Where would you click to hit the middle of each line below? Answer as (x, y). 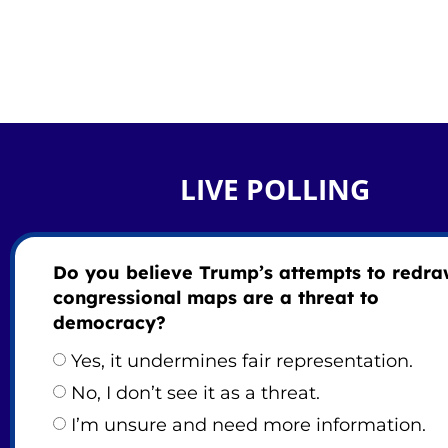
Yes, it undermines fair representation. (241, 361)
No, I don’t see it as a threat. (195, 393)
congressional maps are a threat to (215, 298)
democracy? (109, 323)
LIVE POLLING (274, 188)
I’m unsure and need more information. (248, 425)
